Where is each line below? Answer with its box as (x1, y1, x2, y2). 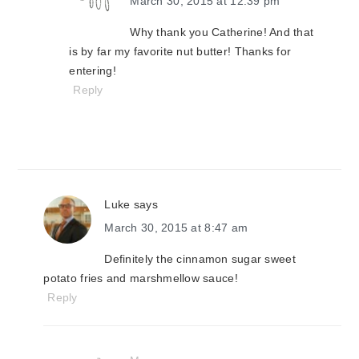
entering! (69, 64, 116, 77)
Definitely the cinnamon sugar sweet (104, 252, 296, 265)
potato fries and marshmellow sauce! (43, 272, 238, 284)
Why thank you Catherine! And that (130, 26, 314, 38)
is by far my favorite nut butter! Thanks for (69, 45, 292, 58)
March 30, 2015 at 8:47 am (104, 221, 248, 234)
